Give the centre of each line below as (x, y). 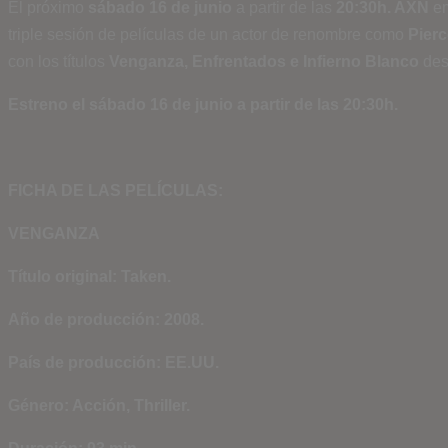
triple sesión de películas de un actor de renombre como (208, 34)
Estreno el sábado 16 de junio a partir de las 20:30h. (203, 104)
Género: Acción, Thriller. (99, 405)
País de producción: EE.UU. (113, 362)
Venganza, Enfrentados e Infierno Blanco (266, 61)
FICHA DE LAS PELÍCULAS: (115, 190)
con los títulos (58, 61)
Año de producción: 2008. (106, 319)
